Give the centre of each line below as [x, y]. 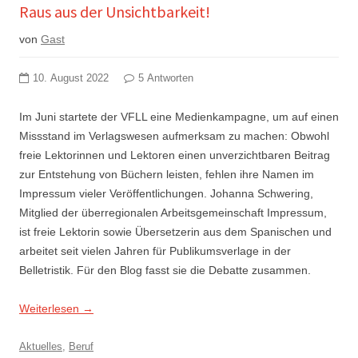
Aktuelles [41, 346]
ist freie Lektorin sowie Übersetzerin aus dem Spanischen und [175, 231]
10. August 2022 [71, 78]
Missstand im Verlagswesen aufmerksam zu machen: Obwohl [174, 135]
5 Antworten [166, 78]
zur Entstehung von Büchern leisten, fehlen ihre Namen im [167, 174]
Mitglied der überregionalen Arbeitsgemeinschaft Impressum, [173, 212]
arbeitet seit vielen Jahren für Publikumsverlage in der [155, 251]
